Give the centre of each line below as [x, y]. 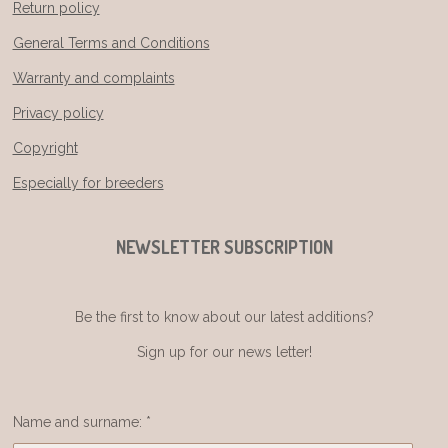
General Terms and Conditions [111, 42]
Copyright [45, 147]
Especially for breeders [88, 182]
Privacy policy [58, 112]
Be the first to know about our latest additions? [224, 316]
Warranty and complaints [93, 77]
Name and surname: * [81, 421]
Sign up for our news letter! [224, 351]
